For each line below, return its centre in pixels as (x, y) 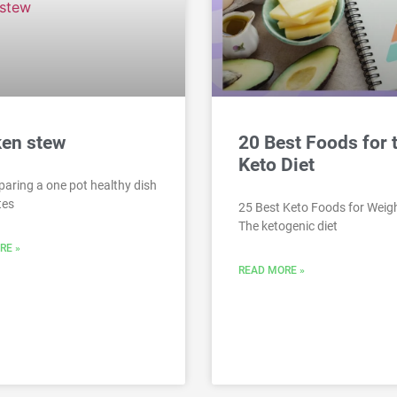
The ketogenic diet (288, 226)
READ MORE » (272, 270)
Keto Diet (276, 164)
